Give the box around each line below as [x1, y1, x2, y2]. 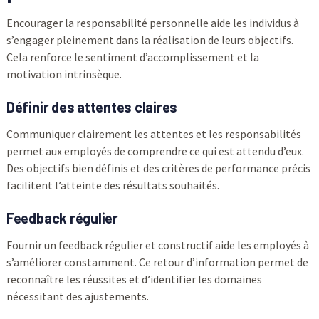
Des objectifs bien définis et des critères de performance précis [6, 160, 310, 175]
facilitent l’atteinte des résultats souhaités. [6, 177, 219, 192]
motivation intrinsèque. [6, 66, 122, 81]
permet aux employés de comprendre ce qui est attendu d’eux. [6, 143, 304, 158]
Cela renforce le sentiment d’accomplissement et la [6, 49, 259, 64]
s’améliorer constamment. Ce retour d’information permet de [6, 254, 308, 269]
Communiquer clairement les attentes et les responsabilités [6, 126, 301, 141]
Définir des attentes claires [6, 98, 178, 115]
